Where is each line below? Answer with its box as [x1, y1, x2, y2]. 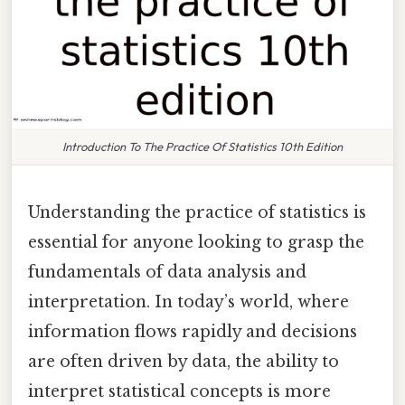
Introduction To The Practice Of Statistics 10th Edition [62, 138, 343, 154]
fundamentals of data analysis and [28, 261, 306, 282]
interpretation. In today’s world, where [28, 291, 349, 312]
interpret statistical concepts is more [28, 381, 331, 401]
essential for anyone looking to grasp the [28, 231, 364, 252]
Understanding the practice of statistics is [28, 202, 366, 222]
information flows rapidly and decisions [28, 321, 357, 342]
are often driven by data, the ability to [28, 351, 339, 372]
